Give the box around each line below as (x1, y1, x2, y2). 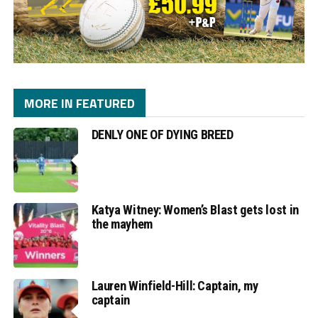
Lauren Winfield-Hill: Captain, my (91, 278, 258, 293)
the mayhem (91, 216, 153, 232)
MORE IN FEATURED (23, 94, 135, 114)
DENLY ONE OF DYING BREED (91, 127, 234, 143)
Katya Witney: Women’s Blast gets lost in (91, 202, 299, 218)
